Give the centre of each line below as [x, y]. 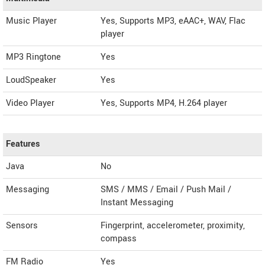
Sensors [22, 226]
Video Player [30, 103]
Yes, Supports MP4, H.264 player [164, 103]
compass [119, 239]
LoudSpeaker [31, 80]
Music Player [31, 21]
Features [23, 144]
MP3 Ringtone [33, 57]
